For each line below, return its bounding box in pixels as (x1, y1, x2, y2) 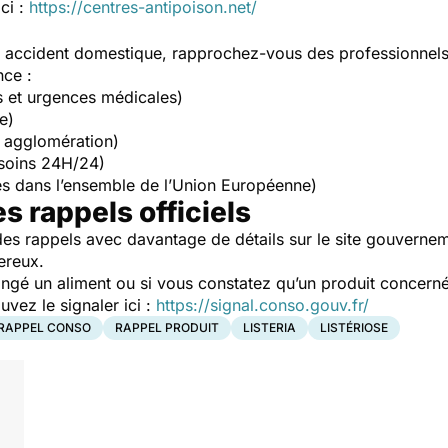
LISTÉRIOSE (320, 320, 388, 336)
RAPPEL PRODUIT (115, 320, 219, 336)
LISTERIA (243, 320, 296, 336)
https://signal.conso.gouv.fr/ (156, 295, 369, 316)
